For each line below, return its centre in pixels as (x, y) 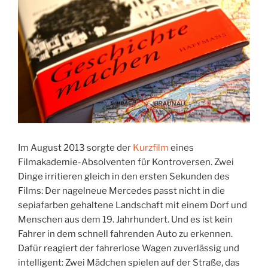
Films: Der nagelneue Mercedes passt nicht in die (121, 191)
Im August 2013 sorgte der (75, 148)
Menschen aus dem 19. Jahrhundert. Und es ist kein (125, 220)
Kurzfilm (152, 148)
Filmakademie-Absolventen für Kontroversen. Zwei (126, 162)
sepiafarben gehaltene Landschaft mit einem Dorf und (133, 205)
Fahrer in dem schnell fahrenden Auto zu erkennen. (125, 234)
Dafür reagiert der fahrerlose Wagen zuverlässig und (129, 249)
